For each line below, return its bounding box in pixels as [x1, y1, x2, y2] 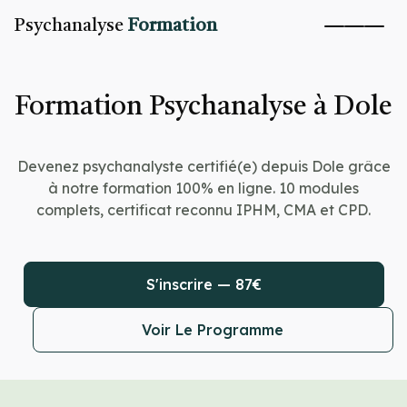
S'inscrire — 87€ [145, 275, 262, 293]
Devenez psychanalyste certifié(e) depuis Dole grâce [16, 157, 391, 175]
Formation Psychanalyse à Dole [15, 94, 392, 121]
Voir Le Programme [142, 321, 283, 339]
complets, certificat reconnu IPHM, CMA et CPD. [36, 201, 371, 219]
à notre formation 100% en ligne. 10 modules [48, 179, 359, 197]
